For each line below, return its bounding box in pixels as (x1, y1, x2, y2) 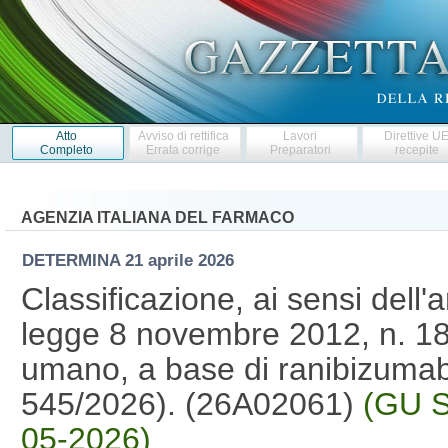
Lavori (283, 128, 318, 143)
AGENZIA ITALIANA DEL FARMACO (20, 208, 294, 226)
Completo (39, 142, 93, 157)
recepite (394, 142, 439, 157)
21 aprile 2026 (124, 250, 239, 270)
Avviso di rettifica (137, 128, 229, 143)
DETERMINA (21, 250, 125, 270)
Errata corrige (146, 142, 221, 157)
